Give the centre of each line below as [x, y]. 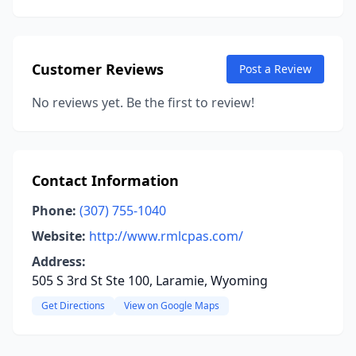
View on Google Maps [172, 306]
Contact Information [105, 180]
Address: [59, 261]
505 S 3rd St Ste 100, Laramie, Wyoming [150, 281]
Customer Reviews [98, 69]
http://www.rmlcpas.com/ [166, 236]
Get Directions [73, 306]
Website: [59, 236]
